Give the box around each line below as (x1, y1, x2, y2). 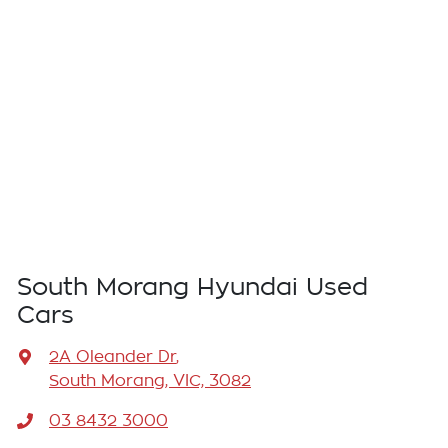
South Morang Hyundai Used (17, 275, 368, 300)
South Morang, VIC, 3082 (49, 373, 251, 390)
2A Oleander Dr (49, 349, 176, 366)
